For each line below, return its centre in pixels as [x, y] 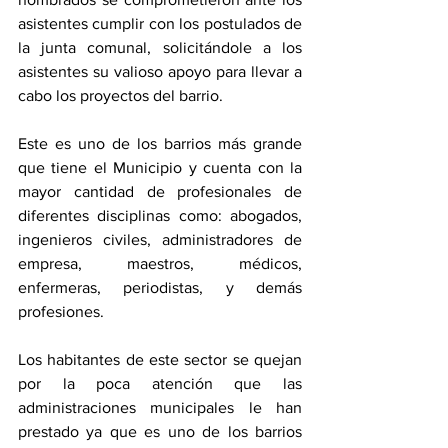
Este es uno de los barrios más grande [160, 143]
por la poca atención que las [160, 383]
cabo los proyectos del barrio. [120, 95]
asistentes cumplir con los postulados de [160, 23]
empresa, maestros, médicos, [160, 263]
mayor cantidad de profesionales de [160, 191]
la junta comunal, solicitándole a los [160, 47]
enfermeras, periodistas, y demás [160, 287]
